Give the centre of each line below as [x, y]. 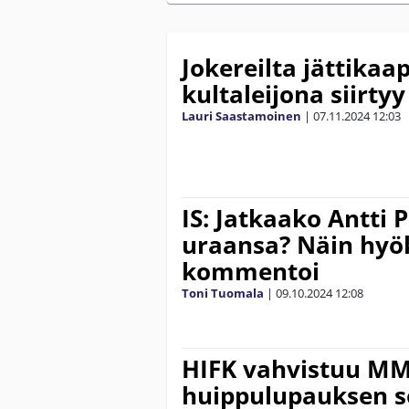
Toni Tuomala [223, 293]
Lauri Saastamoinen [241, 115]
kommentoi [251, 271]
